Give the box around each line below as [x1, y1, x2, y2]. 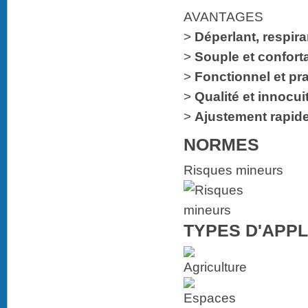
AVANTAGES [184, 10, 263, 25]
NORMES [184, 135, 259, 155]
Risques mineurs [184, 163, 283, 178]
